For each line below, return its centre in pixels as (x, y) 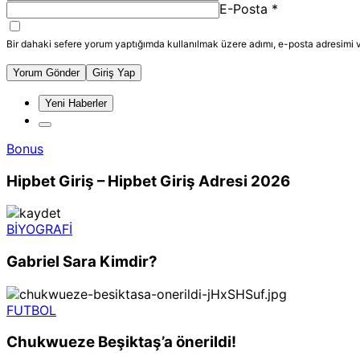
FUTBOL (31, 310)
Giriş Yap (114, 72)
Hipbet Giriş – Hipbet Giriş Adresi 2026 (148, 181)
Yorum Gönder (46, 72)
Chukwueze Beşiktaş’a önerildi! (121, 342)
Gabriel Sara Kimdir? (82, 262)
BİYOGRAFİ (39, 229)
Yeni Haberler (76, 103)
